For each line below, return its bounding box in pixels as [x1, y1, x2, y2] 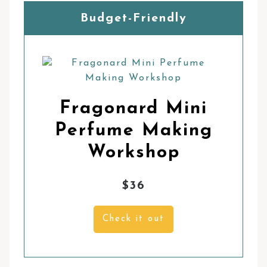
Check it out [103, 214, 164, 223]
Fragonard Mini [60, 99, 207, 118]
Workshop [87, 143, 180, 162]
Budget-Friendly [80, 12, 187, 24]
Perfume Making [54, 121, 213, 140]
